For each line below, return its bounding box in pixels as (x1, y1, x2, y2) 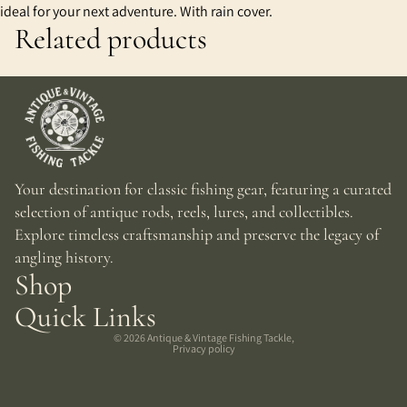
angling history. (15, 247, 114, 267)
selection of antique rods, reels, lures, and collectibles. (15, 202, 353, 222)
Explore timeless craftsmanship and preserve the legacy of (15, 224, 379, 244)
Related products (15, 21, 207, 56)
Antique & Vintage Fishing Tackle (146, 331, 292, 344)
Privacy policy (172, 342, 235, 355)
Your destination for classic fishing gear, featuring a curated (15, 179, 392, 199)
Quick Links (15, 299, 156, 334)
